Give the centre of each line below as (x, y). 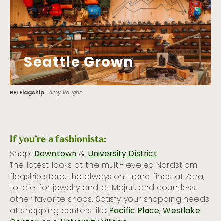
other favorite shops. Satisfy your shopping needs (110, 200)
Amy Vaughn (65, 92)
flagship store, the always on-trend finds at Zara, (107, 177)
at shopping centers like (60, 211)
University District (122, 154)
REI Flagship (27, 93)
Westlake (182, 211)
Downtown (55, 154)
